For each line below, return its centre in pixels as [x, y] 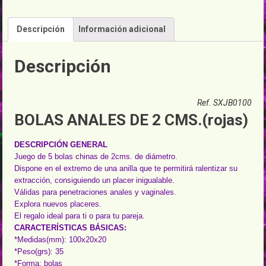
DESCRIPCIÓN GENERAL [61, 145]
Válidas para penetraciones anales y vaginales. [96, 192]
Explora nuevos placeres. [58, 204]
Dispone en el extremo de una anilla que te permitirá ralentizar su [126, 169]
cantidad [18, 35]
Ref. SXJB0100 [224, 103]
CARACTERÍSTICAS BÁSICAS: [71, 228]
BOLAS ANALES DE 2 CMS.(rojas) [132, 120]
